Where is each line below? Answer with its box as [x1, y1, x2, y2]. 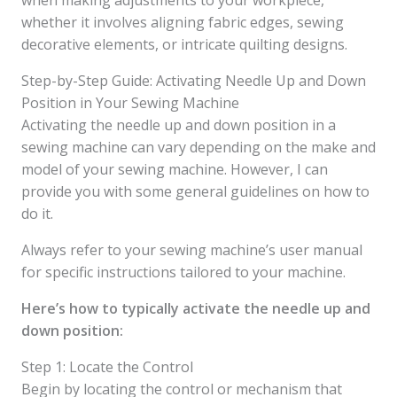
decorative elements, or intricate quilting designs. [21, 35, 347, 54]
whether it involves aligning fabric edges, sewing [21, 12, 344, 32]
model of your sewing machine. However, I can [21, 160, 328, 179]
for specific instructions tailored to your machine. [21, 262, 346, 282]
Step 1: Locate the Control [21, 357, 193, 377]
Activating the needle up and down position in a [21, 115, 336, 135]
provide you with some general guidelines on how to [21, 182, 370, 201]
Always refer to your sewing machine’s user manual [21, 240, 362, 260]
